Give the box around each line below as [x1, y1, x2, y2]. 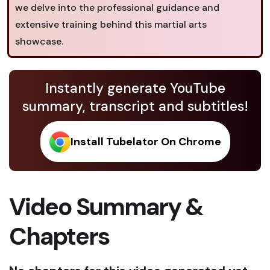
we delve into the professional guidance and [15, 1, 219, 14]
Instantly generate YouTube [45, 79, 225, 97]
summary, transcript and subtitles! [22, 97, 248, 115]
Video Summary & [9, 191, 204, 222]
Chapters [9, 221, 109, 252]
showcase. [15, 35, 63, 48]
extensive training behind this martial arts [15, 18, 207, 31]
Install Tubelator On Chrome [70, 134, 221, 149]
